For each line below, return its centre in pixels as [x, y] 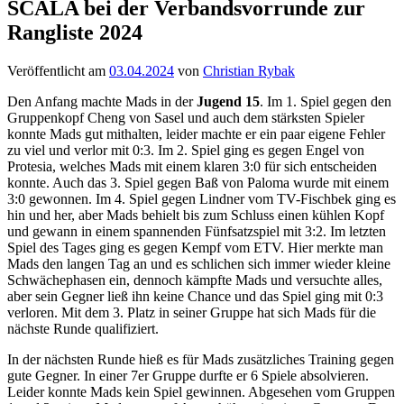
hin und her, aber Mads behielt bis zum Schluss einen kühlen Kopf [196, 215]
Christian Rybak [249, 70]
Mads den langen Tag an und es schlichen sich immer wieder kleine [199, 263]
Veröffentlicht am [58, 70]
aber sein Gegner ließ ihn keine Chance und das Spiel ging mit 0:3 [195, 296]
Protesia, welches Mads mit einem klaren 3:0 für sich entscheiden [192, 166]
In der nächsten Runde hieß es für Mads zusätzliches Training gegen [201, 359]
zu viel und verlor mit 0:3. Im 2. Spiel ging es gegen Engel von [186, 150]
